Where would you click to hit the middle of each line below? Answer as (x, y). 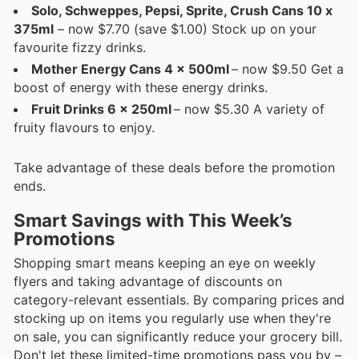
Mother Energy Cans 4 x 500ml (129, 69)
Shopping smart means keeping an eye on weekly (165, 262)
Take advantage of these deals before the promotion (174, 167)
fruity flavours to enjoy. (84, 127)
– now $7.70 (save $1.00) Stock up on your (185, 28)
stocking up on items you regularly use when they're (172, 318)
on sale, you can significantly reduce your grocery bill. (178, 336)
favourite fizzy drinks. (80, 47)
